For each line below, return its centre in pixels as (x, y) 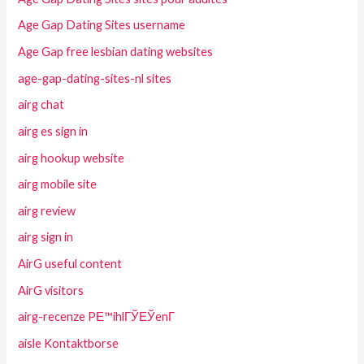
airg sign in (46, 237)
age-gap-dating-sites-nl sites (95, 78)
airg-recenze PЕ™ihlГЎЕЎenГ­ (97, 317)
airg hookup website (71, 158)
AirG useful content (70, 264)
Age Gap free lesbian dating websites (116, 52)
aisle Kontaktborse (69, 344)
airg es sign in (53, 131)
